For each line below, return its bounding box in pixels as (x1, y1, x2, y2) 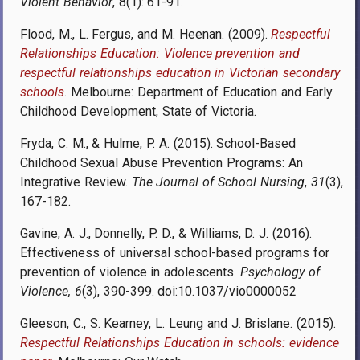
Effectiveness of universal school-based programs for (20, 244, 329, 260)
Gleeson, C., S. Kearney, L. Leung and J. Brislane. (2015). (20, 315, 337, 331)
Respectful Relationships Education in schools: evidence (20, 334, 339, 350)
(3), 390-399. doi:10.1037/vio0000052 (81, 283, 297, 299)
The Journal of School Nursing (131, 174, 305, 190)
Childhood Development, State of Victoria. (20, 103, 257, 119)
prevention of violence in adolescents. (20, 264, 240, 280)
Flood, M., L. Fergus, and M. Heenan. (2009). (20, 26, 272, 42)
